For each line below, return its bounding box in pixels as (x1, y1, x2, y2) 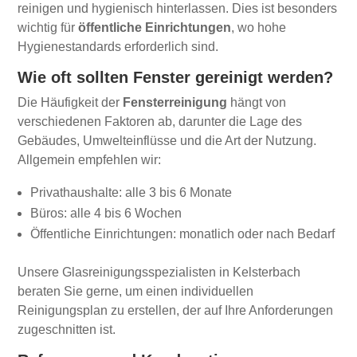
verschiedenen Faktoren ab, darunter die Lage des (18, 115, 303, 129)
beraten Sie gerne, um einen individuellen (18, 284, 254, 299)
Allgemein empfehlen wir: (18, 153, 162, 167)
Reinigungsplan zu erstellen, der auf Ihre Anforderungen (18, 304, 334, 318)
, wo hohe (231, 21, 287, 35)
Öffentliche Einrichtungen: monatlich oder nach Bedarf (30, 227, 335, 241)
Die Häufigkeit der (18, 96, 124, 110)
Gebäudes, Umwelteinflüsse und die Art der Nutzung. (18, 134, 317, 148)
